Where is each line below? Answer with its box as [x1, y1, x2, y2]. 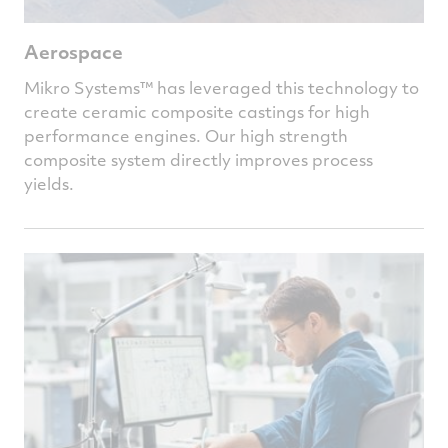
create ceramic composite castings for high [24, 99, 370, 123]
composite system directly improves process [24, 147, 373, 171]
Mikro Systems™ [24, 75, 153, 99]
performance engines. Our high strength [24, 123, 348, 147]
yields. [24, 171, 74, 195]
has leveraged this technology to [153, 75, 419, 99]
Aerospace [24, 38, 123, 64]
